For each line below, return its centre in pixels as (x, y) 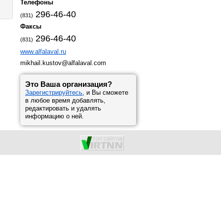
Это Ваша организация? (69, 84)
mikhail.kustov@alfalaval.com (63, 63)
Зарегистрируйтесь (54, 92)
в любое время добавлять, (65, 100)
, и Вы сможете (105, 92)
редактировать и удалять (63, 108)
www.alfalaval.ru (43, 52)
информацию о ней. (55, 116)
